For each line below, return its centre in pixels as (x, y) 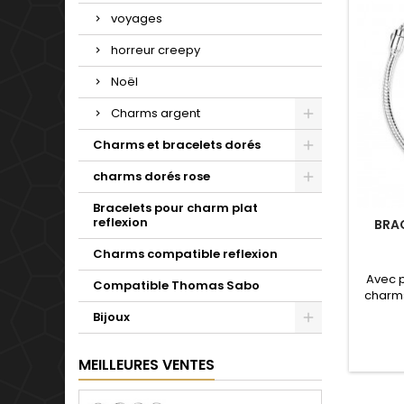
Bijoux (111, 317)
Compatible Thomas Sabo (176, 286)
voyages (137, 19)
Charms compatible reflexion (185, 254)
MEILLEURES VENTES (147, 365)
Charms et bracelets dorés (177, 145)
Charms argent (156, 114)
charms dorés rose (151, 177)
